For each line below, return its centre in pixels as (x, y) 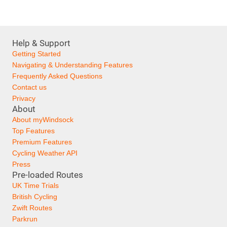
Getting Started (36, 54)
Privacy (24, 98)
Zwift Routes (32, 208)
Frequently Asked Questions (57, 76)
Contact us (29, 87)
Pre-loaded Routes (48, 175)
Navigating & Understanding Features (72, 65)
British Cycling (35, 197)
